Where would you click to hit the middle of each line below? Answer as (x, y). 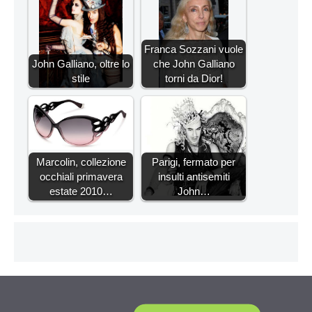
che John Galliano (194, 63)
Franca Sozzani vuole (194, 49)
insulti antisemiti (194, 176)
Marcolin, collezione (81, 162)
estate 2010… (81, 191)
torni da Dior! (194, 78)
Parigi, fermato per (194, 162)
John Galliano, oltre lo (81, 63)
